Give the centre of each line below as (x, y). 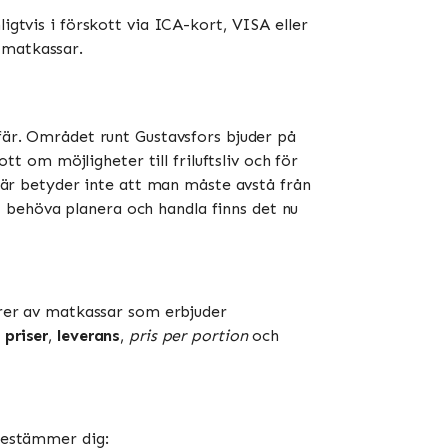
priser (26, 335)
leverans (89, 335)
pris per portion (188, 335)
